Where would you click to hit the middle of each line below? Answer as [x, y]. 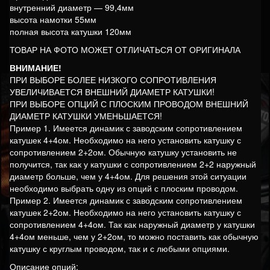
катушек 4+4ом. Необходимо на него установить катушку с [125, 140]
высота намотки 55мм [53, 20]
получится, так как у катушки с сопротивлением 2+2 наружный [133, 164]
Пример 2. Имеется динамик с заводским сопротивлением [126, 200]
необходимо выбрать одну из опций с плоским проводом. [124, 188]
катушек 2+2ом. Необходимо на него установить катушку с [125, 212]
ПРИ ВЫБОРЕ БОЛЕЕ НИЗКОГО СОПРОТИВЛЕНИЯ [113, 80]
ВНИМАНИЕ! [36, 68]
